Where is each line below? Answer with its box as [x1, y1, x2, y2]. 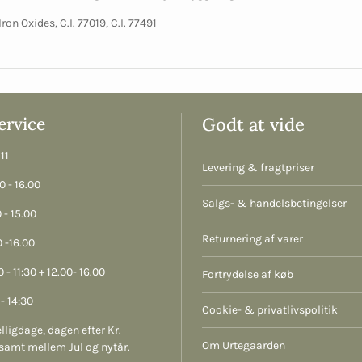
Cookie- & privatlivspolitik [202, 303, 338, 318]
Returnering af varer [202, 232, 303, 246]
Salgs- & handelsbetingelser [202, 196, 347, 211]
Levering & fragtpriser [202, 161, 314, 175]
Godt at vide [202, 113, 305, 137]
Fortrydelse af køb [202, 267, 293, 282]
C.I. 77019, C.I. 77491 [60, 16, 157, 31]
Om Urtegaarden [202, 339, 285, 353]
